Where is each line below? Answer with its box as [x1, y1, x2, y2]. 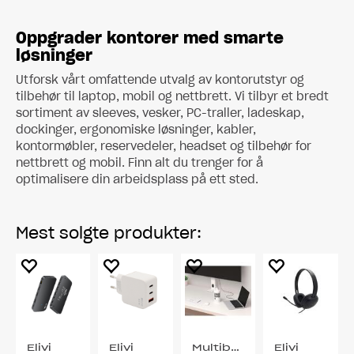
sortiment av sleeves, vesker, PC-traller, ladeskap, [16, 106, 304, 120]
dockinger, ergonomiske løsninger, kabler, [16, 122, 256, 137]
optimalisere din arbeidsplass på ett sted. [16, 172, 258, 186]
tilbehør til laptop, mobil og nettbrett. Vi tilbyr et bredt [16, 89, 329, 104]
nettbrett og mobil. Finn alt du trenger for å [16, 156, 263, 170]
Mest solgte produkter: [16, 223, 201, 243]
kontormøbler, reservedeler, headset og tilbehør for [16, 139, 311, 153]
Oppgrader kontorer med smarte [16, 28, 284, 48]
